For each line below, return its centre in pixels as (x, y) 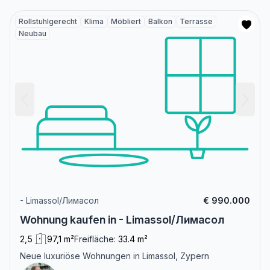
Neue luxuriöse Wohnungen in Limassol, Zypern (115, 256)
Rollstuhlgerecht (48, 21)
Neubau (33, 33)
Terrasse (196, 21)
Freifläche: (95, 239)
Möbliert (126, 21)
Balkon (160, 21)
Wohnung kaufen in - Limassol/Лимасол (122, 220)
